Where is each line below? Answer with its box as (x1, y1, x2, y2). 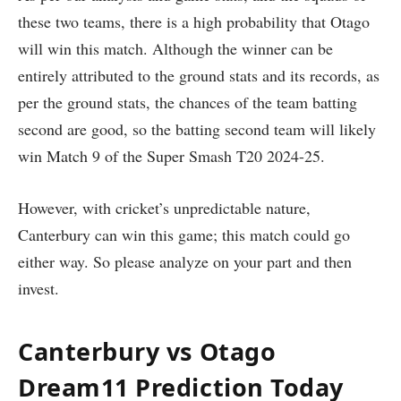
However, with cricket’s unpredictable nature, (18, 196, 311, 218)
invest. (18, 277, 59, 299)
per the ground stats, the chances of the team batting (18, 91, 357, 114)
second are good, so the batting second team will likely (18, 118, 376, 141)
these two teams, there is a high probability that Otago (18, 11, 370, 33)
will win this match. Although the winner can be (18, 38, 333, 60)
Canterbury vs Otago (18, 335, 277, 369)
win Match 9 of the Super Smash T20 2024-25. (18, 145, 325, 167)
